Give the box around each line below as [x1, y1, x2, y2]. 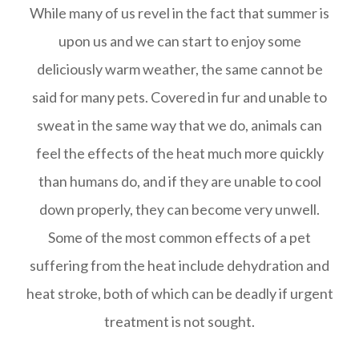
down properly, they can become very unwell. [39, 200, 320, 218]
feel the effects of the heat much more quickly [35, 144, 324, 162]
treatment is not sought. [104, 313, 255, 330]
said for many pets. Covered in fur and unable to [32, 88, 327, 106]
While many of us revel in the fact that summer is [30, 4, 329, 22]
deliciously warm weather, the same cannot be [36, 60, 323, 78]
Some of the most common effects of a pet [48, 228, 311, 246]
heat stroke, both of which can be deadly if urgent [26, 284, 333, 302]
